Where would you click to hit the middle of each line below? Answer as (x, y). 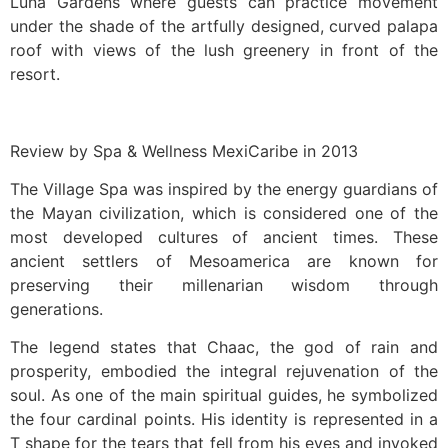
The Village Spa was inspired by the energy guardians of (224, 189)
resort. (35, 73)
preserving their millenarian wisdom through (224, 285)
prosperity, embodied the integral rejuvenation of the (224, 371)
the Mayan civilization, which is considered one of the (224, 213)
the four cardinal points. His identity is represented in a (224, 419)
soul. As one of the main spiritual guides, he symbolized (224, 395)
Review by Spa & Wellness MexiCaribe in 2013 (184, 150)
